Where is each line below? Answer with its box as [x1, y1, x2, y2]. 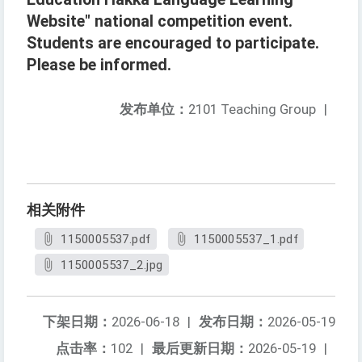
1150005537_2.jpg [61, 258, 163, 273]
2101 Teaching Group [188, 101, 316, 118]
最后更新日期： [152, 340, 248, 357]
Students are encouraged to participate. [27, 34, 319, 53]
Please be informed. [27, 56, 171, 75]
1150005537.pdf [61, 232, 151, 247]
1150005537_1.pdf [194, 232, 299, 247]
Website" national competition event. [27, 12, 293, 32]
